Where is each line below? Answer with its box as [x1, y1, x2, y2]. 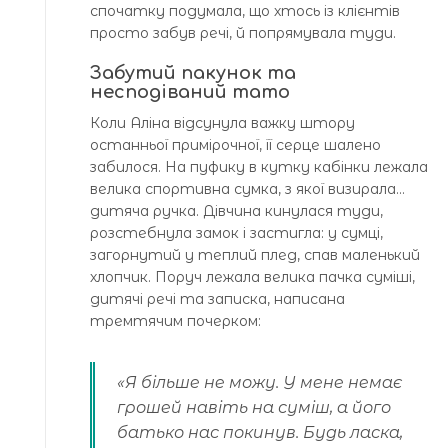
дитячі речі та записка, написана [90, 290, 345, 309]
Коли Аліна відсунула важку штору [90, 114, 355, 133]
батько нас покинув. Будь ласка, [117, 423, 403, 443]
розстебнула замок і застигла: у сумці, [90, 224, 383, 243]
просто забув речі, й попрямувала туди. [90, 24, 396, 43]
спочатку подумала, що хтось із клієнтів [90, 2, 400, 21]
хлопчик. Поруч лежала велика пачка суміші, [90, 268, 415, 287]
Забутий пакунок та [90, 63, 296, 84]
